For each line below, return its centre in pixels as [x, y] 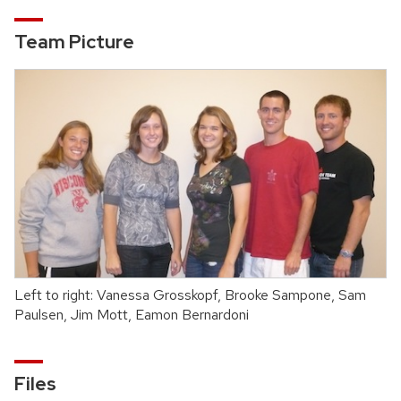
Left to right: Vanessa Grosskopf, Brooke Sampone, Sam [190, 294]
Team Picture [74, 42]
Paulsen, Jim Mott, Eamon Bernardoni [132, 314]
